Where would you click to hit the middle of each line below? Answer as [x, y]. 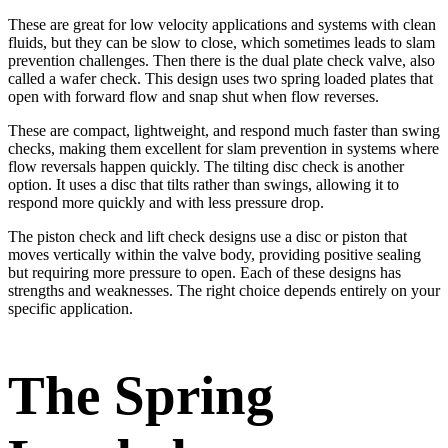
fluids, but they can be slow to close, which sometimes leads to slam [221, 43]
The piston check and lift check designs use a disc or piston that [207, 237]
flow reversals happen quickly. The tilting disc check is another [206, 167]
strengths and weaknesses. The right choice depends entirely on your [224, 291]
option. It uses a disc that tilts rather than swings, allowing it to [203, 185]
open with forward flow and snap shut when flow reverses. [193, 97]
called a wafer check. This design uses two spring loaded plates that [220, 79]
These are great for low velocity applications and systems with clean [222, 25]
